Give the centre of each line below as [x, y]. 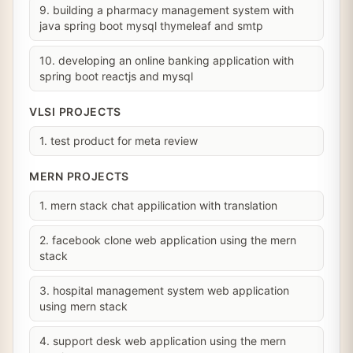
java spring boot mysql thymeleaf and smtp [151, 26]
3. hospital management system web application [164, 290]
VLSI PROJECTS [76, 111]
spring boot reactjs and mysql [116, 76]
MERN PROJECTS [80, 176]
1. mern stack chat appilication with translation [158, 205]
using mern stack [84, 306]
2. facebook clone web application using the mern [168, 240]
